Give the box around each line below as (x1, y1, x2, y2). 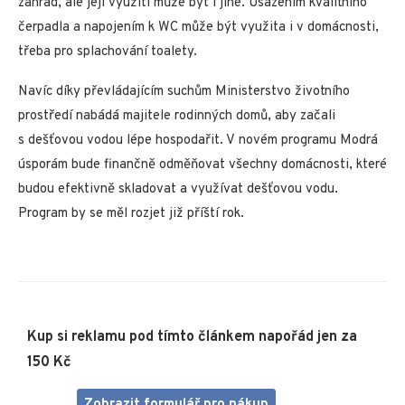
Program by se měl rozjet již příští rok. (18, 205, 244, 223)
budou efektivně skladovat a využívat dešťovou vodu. (18, 181, 338, 199)
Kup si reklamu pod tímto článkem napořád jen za (27, 328, 357, 347)
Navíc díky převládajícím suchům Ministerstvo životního (18, 83, 350, 101)
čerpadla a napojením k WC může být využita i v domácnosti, (18, 19, 379, 37)
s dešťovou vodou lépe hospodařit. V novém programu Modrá (18, 132, 378, 150)
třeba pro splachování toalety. (18, 43, 197, 61)
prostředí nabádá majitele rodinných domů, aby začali (18, 108, 335, 126)
